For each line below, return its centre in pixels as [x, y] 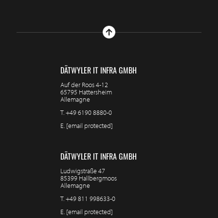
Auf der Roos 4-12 [84, 85]
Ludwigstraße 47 [83, 171]
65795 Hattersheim [86, 92]
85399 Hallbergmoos [89, 178]
